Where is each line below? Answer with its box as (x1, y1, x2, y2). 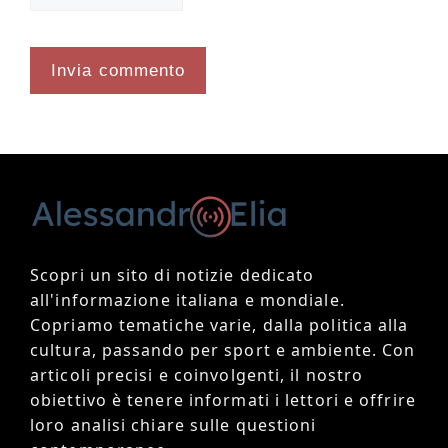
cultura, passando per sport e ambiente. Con (30, 339, 416, 362)
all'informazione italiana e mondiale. (30, 289, 345, 312)
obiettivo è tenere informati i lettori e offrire (30, 389, 416, 412)
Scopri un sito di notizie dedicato (30, 264, 315, 287)
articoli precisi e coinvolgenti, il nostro (30, 364, 364, 387)
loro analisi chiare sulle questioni (30, 414, 317, 437)
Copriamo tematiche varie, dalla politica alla (30, 314, 409, 337)
